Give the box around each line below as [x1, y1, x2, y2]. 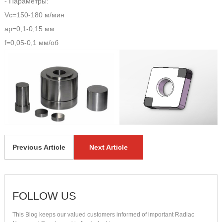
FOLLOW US [12, 189, 76, 202]
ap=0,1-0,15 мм [4, 24, 55, 33]
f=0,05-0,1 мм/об [4, 38, 58, 47]
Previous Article [12, 143, 66, 151]
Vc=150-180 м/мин [4, 10, 64, 19]
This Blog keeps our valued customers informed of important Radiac [12, 211, 194, 218]
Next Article [89, 143, 128, 151]
